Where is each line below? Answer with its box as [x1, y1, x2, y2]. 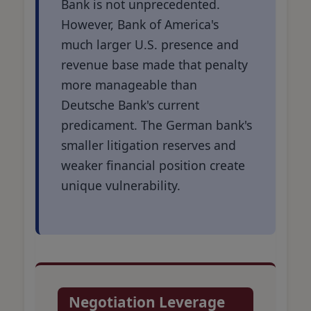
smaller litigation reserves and [61, 136, 236, 153]
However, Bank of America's [61, 15, 219, 33]
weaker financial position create [61, 156, 245, 174]
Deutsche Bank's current [61, 96, 199, 113]
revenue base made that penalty [61, 56, 248, 73]
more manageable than [61, 76, 197, 93]
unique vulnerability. [61, 176, 180, 194]
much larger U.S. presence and [61, 35, 239, 53]
